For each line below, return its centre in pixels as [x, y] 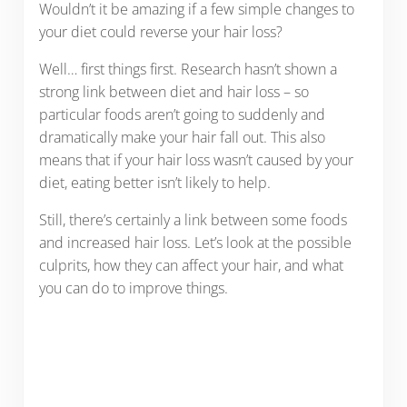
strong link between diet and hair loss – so [174, 91]
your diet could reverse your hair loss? [160, 31]
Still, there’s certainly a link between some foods [193, 219]
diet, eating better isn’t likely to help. [154, 182]
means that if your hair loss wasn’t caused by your [196, 159]
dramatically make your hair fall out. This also [182, 137]
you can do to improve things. [133, 288]
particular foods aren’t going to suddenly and [182, 114]
